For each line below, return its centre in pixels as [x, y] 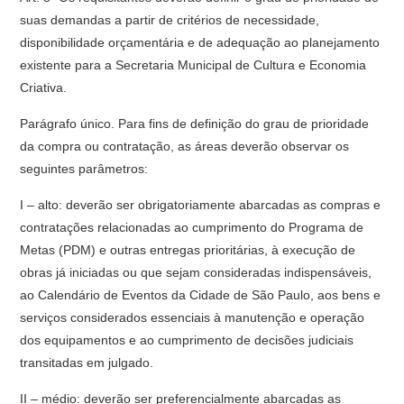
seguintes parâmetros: [84, 169]
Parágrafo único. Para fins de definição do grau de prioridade [195, 124]
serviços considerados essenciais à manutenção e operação [193, 317]
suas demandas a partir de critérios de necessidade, [170, 20]
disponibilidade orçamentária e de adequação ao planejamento [200, 42]
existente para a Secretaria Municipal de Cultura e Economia [193, 65]
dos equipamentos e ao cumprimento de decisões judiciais [187, 340]
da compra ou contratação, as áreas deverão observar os [185, 146]
